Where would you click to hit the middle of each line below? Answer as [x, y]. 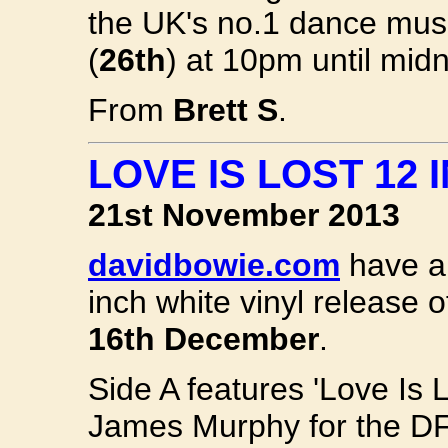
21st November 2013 [244, 215]
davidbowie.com [214, 265]
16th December [203, 339]
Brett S [225, 110]
